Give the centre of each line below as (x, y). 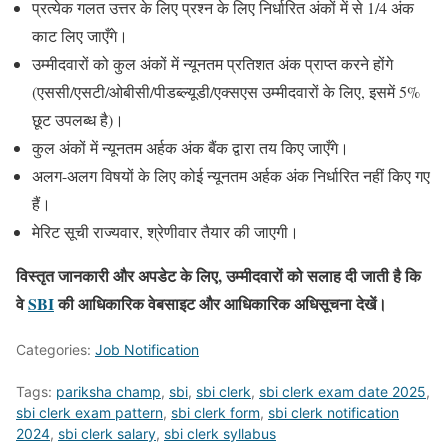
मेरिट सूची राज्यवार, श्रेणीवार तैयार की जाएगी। (165, 231)
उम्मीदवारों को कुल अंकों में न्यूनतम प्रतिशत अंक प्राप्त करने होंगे (212, 63)
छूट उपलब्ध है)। (78, 119)
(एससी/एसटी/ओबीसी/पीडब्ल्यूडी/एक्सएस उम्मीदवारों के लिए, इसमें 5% (226, 91)
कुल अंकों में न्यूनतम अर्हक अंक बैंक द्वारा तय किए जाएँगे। (190, 147)
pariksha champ (108, 391)
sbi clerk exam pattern (89, 412)
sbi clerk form (215, 412)
